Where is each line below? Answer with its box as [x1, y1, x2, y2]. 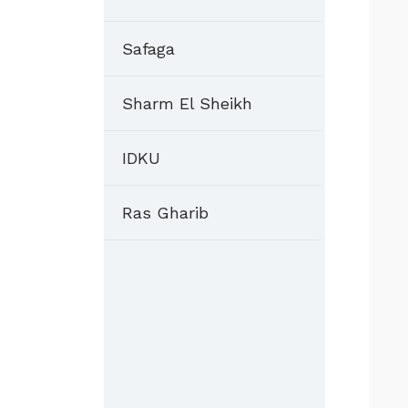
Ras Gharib [122, 203, 209, 222]
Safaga [122, 39, 175, 58]
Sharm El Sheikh [122, 94, 252, 113]
